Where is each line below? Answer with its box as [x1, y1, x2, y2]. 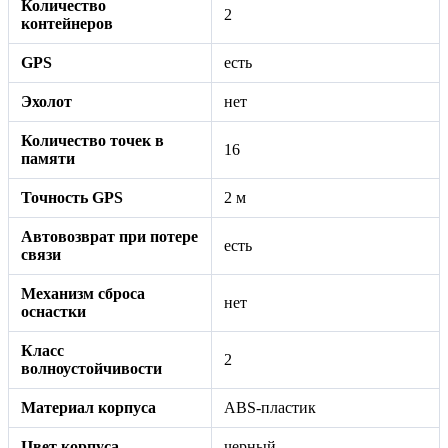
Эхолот [21, 92, 72, 110]
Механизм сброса [21, 284, 145, 302]
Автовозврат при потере [21, 227, 198, 245]
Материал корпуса [21, 398, 156, 416]
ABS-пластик [224, 398, 316, 416]
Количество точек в [21, 131, 164, 149]
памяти [21, 149, 75, 167]
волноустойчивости [21, 359, 162, 377]
